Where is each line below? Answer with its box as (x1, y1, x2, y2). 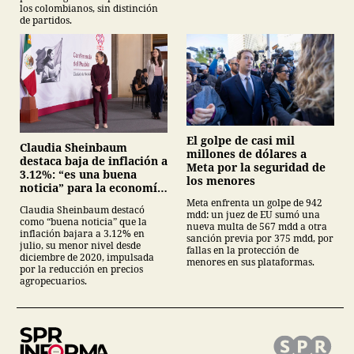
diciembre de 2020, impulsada (20, 250, 154, 265)
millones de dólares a (186, 145, 307, 161)
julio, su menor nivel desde (20, 239, 141, 253)
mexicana (20, 194, 73, 209)
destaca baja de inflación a (20, 153, 168, 169)
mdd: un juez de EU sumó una (186, 207, 320, 221)
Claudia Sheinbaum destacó (20, 203, 145, 217)
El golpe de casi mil (186, 132, 295, 148)
